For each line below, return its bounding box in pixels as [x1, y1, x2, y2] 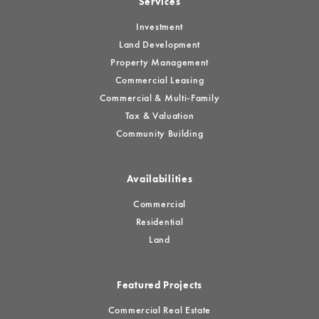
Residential [135, 217, 184, 227]
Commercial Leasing [115, 75, 204, 85]
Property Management [110, 58, 209, 68]
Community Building [115, 129, 204, 139]
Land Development [118, 40, 201, 50]
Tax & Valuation [125, 111, 194, 121]
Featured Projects [117, 281, 202, 291]
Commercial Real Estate [108, 305, 211, 315]
